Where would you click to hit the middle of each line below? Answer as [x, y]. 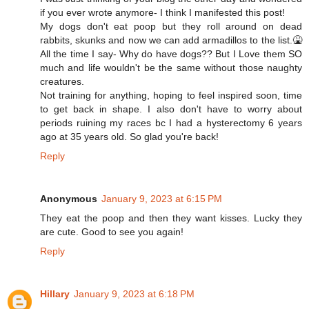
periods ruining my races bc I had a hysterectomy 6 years [171, 122]
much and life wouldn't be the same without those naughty [171, 67]
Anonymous [69, 198]
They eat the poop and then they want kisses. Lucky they [171, 218]
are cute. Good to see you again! [112, 231]
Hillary [55, 293]
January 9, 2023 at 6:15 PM [162, 198]
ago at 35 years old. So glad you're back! [129, 136]
